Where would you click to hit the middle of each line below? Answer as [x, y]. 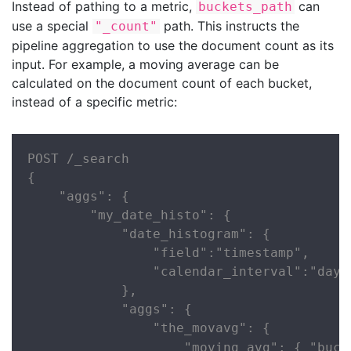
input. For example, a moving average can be [145, 65]
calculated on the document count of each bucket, [162, 83]
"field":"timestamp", [168, 252]
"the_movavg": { [149, 327]
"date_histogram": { [149, 233]
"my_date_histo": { [129, 215]
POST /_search [78, 158]
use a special [52, 26]
